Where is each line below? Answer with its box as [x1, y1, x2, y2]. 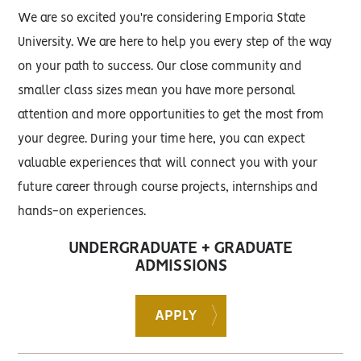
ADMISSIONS [134, 259, 227, 274]
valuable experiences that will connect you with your [18, 158, 318, 169]
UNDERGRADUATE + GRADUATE [68, 241, 293, 256]
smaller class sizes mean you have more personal [18, 85, 297, 97]
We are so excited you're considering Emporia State [18, 13, 306, 24]
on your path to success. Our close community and [18, 61, 302, 73]
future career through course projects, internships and [18, 182, 318, 193]
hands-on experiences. [18, 206, 147, 218]
